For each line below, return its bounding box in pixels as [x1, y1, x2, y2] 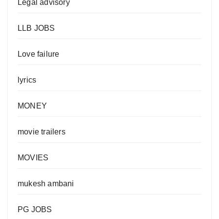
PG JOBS [18, 205, 52, 214]
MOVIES [18, 153, 49, 162]
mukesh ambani [18, 179, 74, 188]
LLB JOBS [18, 24, 55, 33]
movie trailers [18, 128, 66, 136]
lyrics [18, 76, 37, 85]
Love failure [18, 50, 60, 59]
